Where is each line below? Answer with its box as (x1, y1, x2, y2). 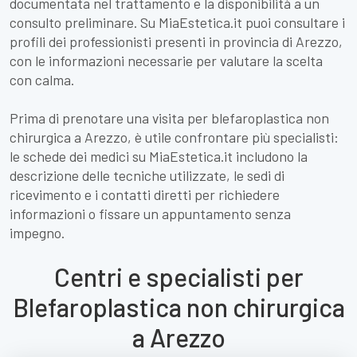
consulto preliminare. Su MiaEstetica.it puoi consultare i (10, 14, 345, 31)
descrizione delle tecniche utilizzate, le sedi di (10, 167, 284, 184)
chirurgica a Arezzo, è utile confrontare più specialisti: (10, 128, 339, 146)
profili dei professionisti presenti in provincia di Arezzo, (10, 33, 343, 50)
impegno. (10, 224, 65, 241)
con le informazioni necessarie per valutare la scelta (10, 52, 323, 69)
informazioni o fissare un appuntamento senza (10, 205, 291, 222)
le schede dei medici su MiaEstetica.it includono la (10, 147, 308, 165)
